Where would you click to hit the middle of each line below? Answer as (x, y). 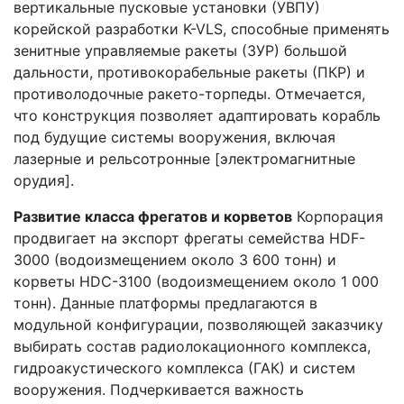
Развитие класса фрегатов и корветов (153, 216)
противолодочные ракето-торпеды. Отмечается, (189, 93)
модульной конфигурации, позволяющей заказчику (198, 324)
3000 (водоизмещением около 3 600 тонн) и (175, 259)
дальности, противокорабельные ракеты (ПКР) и (189, 72)
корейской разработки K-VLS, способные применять (202, 28)
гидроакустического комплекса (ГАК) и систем (184, 367)
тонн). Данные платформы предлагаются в (165, 303)
